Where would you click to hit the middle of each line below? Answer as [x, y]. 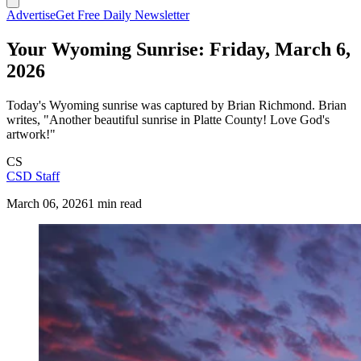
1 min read [115, 203]
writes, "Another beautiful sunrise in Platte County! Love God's [168, 119]
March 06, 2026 [47, 203]
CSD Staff [33, 176]
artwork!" [31, 134]
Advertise [31, 15]
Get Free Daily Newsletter [122, 15]
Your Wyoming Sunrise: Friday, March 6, [178, 49]
